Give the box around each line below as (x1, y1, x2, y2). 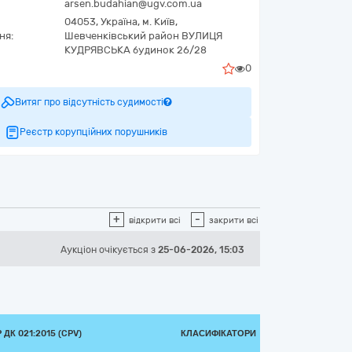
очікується (99, 244, 148, 255)
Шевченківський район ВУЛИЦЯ (64, 30, 222, 42)
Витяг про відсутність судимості (15, 97, 163, 108)
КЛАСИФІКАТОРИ (181, 328, 256, 339)
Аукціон (60, 244, 99, 255)
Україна (101, 16, 137, 27)
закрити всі (209, 215, 258, 225)
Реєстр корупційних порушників (19, 126, 167, 137)
